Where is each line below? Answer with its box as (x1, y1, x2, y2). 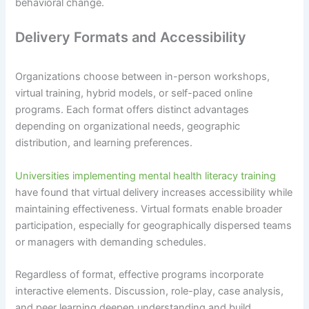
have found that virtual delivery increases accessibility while (15, 186, 293, 199)
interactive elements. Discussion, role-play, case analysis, (15, 284, 284, 297)
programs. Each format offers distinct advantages (15, 103, 250, 117)
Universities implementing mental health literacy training (15, 169, 277, 182)
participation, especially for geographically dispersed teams (15, 219, 292, 232)
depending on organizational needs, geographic (15, 120, 241, 133)
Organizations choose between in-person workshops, (15, 70, 270, 83)
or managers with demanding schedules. (15, 235, 207, 248)
